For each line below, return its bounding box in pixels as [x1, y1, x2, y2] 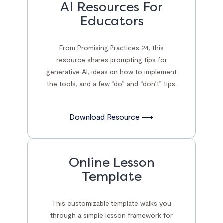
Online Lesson [68, 155, 155, 171]
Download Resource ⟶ [69, 111, 153, 121]
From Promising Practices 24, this [59, 43, 164, 52]
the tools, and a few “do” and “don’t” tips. [46, 79, 177, 88]
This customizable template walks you [52, 199, 171, 208]
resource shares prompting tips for [56, 55, 167, 64]
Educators [79, 13, 144, 29]
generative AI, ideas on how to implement [46, 67, 177, 76]
